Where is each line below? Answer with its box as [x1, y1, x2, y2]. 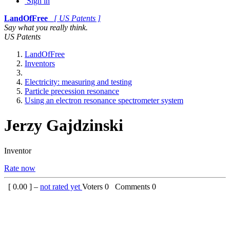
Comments [111, 182, 152, 191]
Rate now [4, 163, 35, 172]
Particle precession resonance [25, 87, 119, 95]
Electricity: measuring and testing [25, 78, 132, 86]
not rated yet [40, 182, 82, 191]
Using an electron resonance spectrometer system [25, 96, 183, 105]
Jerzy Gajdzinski [4, 116, 123, 135]
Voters [82, 182, 105, 191]
